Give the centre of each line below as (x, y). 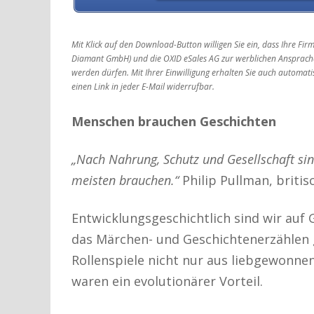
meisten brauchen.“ (125, 180)
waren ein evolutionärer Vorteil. (167, 281)
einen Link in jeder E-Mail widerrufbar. (143, 86)
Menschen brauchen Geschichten (174, 121)
